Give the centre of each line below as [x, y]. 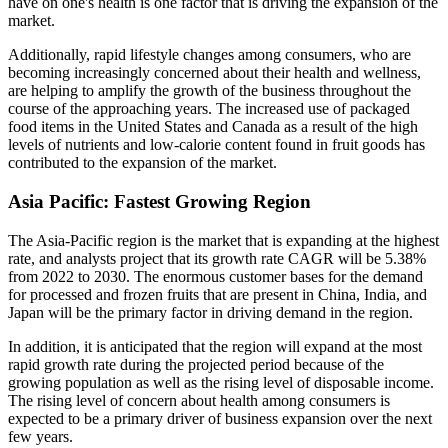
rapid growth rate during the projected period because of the [196, 364]
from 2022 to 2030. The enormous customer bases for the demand [215, 276]
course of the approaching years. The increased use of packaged [209, 109]
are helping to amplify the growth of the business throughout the [209, 91]
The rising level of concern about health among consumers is [199, 400]
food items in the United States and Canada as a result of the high [213, 127]
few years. [40, 436]
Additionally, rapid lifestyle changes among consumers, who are [209, 55]
